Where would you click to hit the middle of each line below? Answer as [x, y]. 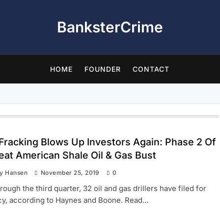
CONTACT [151, 69]
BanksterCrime [110, 27]
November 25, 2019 [70, 173]
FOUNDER [103, 69]
